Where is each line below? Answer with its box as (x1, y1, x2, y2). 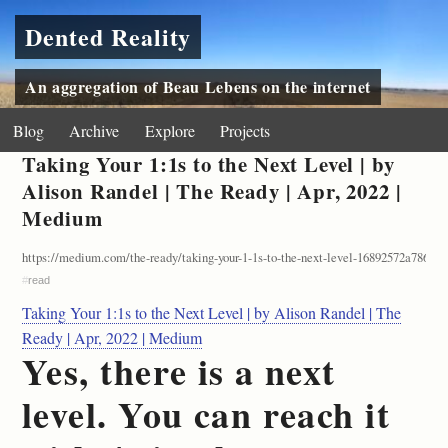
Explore (144, 119, 195, 141)
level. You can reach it (22, 388, 391, 441)
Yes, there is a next (22, 345, 336, 398)
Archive (69, 119, 120, 141)
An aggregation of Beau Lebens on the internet (25, 75, 371, 98)
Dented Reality (25, 19, 192, 54)
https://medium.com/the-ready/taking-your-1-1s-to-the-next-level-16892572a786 (22, 247, 429, 266)
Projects (220, 119, 271, 141)
